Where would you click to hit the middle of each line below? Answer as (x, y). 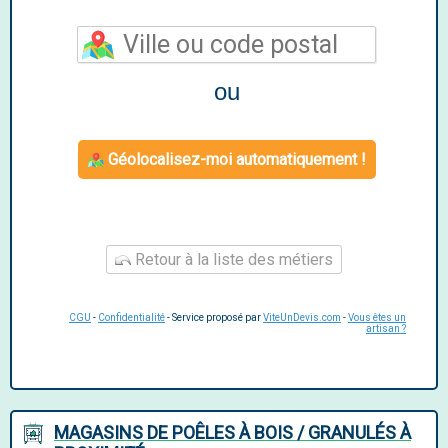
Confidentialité (131, 317)
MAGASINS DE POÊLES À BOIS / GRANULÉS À (232, 432)
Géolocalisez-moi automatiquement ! (234, 159)
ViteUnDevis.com (302, 317)
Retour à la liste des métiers (232, 259)
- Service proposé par (214, 317)
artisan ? (386, 328)
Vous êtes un (377, 317)
